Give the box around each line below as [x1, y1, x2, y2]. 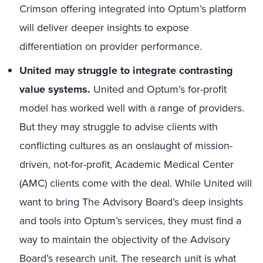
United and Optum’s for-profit [93, 82, 227, 96]
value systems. [19, 82, 93, 97]
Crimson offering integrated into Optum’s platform [19, 1, 247, 16]
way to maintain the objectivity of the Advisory [19, 232, 230, 247]
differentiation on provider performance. [19, 39, 202, 53]
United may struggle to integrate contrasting [19, 63, 233, 78]
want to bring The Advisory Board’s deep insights [19, 194, 243, 209]
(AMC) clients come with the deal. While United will [19, 176, 252, 190]
